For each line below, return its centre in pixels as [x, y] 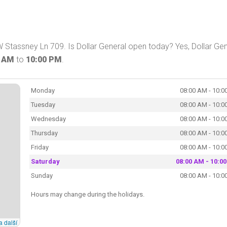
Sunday [42, 175]
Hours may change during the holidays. [87, 194]
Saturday [45, 161]
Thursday [44, 133]
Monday [43, 90]
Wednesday [48, 119]
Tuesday [43, 104]
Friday [40, 147]
